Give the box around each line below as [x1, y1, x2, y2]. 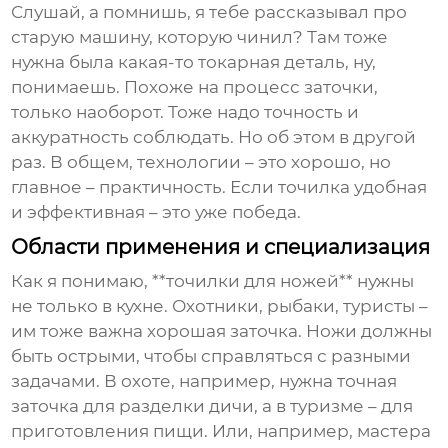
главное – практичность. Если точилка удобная [11, 177, 428, 198]
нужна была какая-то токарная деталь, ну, [11, 52, 377, 73]
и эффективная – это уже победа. [11, 202, 302, 223]
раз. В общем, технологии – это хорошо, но [11, 152, 392, 173]
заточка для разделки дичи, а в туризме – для [11, 396, 414, 417]
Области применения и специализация [11, 235, 431, 260]
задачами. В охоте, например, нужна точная [11, 371, 398, 392]
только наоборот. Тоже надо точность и [11, 102, 360, 123]
